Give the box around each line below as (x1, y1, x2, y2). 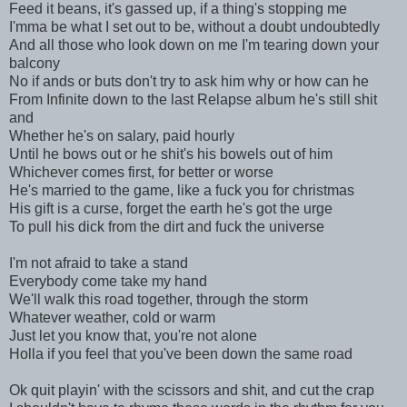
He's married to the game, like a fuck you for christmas (9, 182, 354, 198)
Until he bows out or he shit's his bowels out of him (9, 145, 333, 162)
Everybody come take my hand (9, 273, 207, 289)
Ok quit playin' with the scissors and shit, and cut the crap (9, 382, 374, 398)
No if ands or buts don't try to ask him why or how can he (9, 73, 369, 89)
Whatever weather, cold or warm (9, 309, 215, 325)
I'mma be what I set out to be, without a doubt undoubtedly (9, 18, 380, 35)
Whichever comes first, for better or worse (9, 164, 273, 180)
